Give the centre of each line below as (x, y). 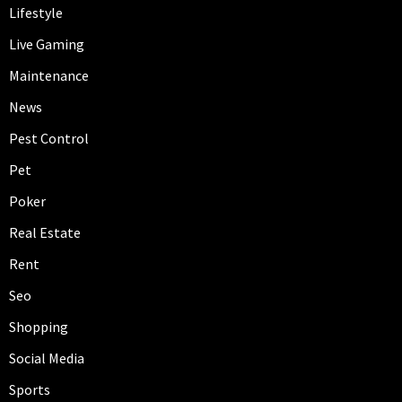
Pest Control (49, 138)
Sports (30, 389)
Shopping (39, 326)
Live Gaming (47, 44)
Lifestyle (36, 12)
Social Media (47, 358)
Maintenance (49, 75)
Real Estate (45, 232)
